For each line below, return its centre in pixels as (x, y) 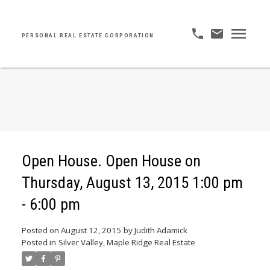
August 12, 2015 (91, 231)
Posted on (41, 231)
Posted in (39, 243)
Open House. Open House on (111, 161)
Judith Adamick (161, 231)
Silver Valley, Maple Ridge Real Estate (127, 243)
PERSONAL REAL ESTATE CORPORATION (88, 36)
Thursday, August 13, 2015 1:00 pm (132, 183)
